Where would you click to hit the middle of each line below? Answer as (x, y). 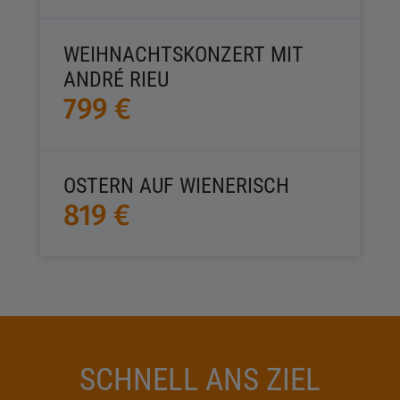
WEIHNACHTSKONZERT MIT (183, 54)
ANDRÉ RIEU (118, 79)
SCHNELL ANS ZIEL (200, 379)
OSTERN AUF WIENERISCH (176, 186)
